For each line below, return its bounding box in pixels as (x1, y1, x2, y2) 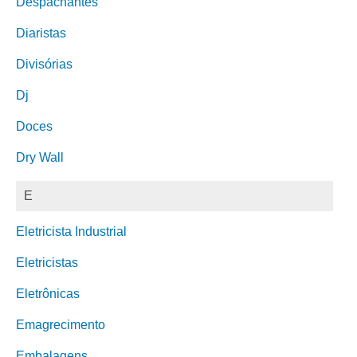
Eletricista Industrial (16, 225, 127, 238)
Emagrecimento (16, 318, 105, 331)
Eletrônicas (16, 287, 80, 300)
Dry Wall (16, 151, 64, 164)
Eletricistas (16, 256, 78, 269)
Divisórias (16, 57, 73, 71)
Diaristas (16, 26, 66, 40)
